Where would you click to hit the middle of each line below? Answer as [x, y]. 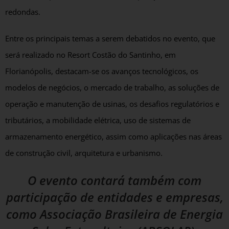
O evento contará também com [114, 180]
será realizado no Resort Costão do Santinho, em [90, 55]
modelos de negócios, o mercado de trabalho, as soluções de [112, 87]
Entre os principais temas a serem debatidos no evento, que [110, 38]
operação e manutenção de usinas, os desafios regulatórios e [112, 104]
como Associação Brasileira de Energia [114, 214]
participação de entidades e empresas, [114, 197]
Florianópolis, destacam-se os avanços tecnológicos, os [102, 71]
